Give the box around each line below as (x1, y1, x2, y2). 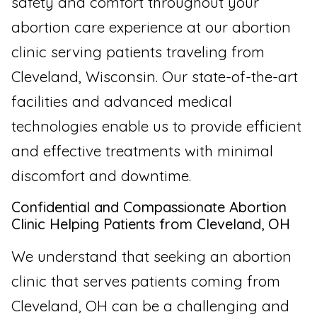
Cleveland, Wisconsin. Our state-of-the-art (11, 67, 298, 86)
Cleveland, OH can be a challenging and (11, 296, 289, 315)
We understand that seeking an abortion (11, 246, 292, 265)
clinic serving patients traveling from (11, 42, 265, 62)
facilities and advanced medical (11, 92, 232, 111)
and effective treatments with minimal (11, 142, 273, 161)
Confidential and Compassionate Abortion (11, 197, 287, 216)
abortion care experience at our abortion (11, 18, 291, 37)
